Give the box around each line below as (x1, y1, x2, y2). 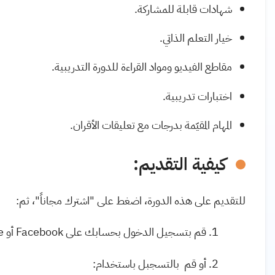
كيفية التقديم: (133, 151, 226, 177)
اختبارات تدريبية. (162, 87, 232, 104)
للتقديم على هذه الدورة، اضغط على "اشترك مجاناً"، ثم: (16, 192, 246, 209)
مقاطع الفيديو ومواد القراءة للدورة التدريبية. (51, 58, 232, 76)
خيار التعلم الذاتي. (159, 29, 232, 47)
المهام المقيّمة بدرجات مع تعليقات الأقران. (69, 116, 232, 133)
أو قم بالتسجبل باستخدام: (93, 255, 206, 272)
